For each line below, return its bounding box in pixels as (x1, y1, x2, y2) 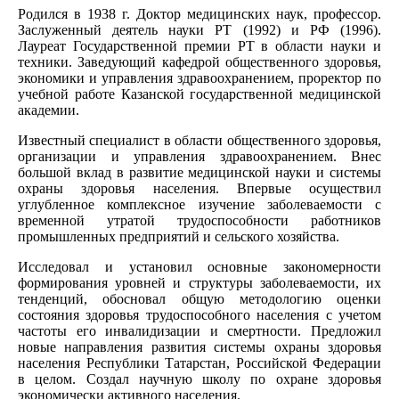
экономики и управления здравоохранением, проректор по (18, 69, 381, 85)
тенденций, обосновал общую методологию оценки (18, 290, 381, 306)
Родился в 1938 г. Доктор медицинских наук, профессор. (18, 5, 381, 21)
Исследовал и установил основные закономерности (18, 258, 381, 274)
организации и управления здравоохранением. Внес (18, 148, 381, 164)
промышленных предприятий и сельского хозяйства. (18, 228, 339, 244)
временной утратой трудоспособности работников (18, 212, 381, 228)
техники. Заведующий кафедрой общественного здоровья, (18, 53, 381, 69)
